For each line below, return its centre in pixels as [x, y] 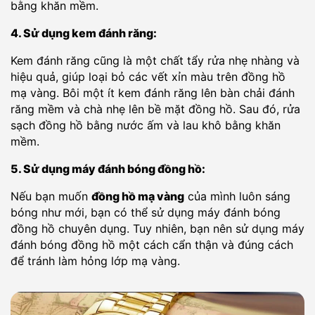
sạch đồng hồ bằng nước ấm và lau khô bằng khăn [146, 125]
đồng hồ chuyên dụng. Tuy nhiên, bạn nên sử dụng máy [157, 229]
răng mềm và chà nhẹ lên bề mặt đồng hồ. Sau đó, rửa [155, 109]
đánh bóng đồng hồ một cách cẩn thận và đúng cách [152, 245]
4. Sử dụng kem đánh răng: [84, 33]
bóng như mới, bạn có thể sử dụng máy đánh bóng [146, 212]
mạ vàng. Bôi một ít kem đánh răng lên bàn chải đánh [153, 93]
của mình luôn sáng [237, 196]
